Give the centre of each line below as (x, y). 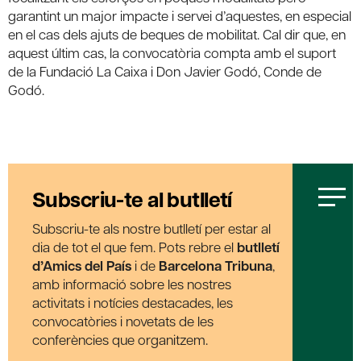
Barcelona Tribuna (216, 265)
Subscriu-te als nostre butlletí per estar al (151, 228)
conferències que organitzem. (120, 339)
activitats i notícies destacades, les (133, 302)
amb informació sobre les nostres (132, 283)
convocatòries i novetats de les (123, 320)
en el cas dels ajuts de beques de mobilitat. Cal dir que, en (177, 33)
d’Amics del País (82, 265)
